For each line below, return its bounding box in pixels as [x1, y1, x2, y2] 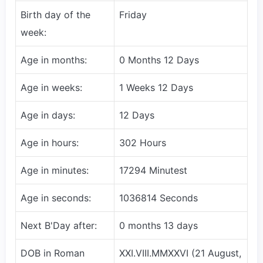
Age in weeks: [21, 81, 82, 93]
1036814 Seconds [119, 191, 198, 204]
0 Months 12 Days [119, 53, 199, 66]
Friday [119, 8, 147, 21]
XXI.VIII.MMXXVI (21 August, [119, 247, 241, 259]
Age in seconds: [21, 191, 91, 204]
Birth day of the [21, 8, 90, 21]
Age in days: [21, 109, 75, 121]
